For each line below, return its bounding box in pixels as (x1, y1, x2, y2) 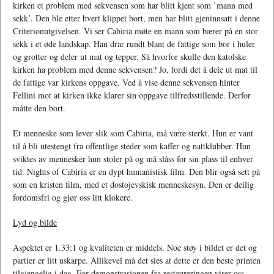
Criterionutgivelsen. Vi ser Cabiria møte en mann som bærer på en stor (13, 25, 258, 37)
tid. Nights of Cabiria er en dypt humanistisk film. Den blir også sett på (13, 166, 260, 178)
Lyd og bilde (13, 217, 57, 229)
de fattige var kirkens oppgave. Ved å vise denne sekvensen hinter (13, 76, 240, 89)
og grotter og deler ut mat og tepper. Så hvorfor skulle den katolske (13, 51, 246, 63)
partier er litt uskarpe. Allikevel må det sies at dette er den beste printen (13, 254, 261, 267)
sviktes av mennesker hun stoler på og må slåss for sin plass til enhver (13, 153, 253, 165)
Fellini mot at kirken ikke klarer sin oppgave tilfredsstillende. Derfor (13, 89, 251, 102)
